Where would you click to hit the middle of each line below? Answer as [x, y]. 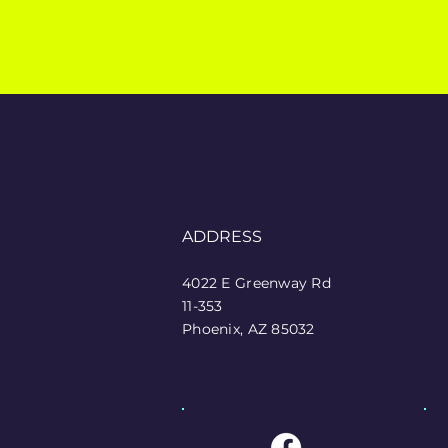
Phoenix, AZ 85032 [248, 329]
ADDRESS [222, 236]
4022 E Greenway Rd [257, 283]
